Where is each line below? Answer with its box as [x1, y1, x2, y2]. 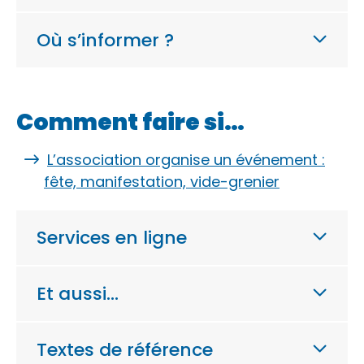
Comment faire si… [16, 106, 245, 138]
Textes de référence [37, 336, 213, 362]
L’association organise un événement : [47, 149, 325, 170]
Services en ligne [37, 224, 187, 250]
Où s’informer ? [37, 27, 174, 53]
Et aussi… [37, 280, 119, 306]
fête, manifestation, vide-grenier [44, 171, 279, 192]
